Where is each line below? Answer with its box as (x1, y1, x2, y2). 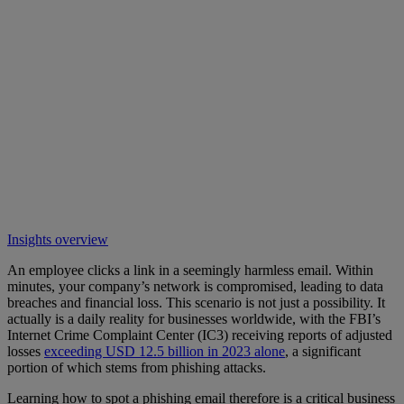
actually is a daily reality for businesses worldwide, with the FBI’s (7, 311, 381, 327)
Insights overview (7, 232, 108, 248)
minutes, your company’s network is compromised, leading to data (7, 279, 383, 295)
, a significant (285, 344, 361, 360)
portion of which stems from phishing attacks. (7, 360, 270, 376)
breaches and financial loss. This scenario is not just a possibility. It (7, 295, 385, 311)
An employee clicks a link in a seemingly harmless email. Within (7, 262, 373, 279)
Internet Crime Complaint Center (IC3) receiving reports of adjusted (7, 327, 392, 344)
